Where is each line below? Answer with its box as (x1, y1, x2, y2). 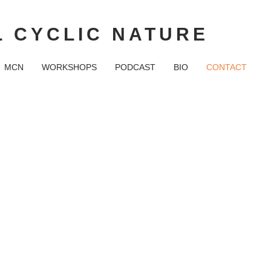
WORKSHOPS (42, 62, 97, 72)
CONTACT (206, 62, 247, 72)
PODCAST (115, 62, 155, 72)
